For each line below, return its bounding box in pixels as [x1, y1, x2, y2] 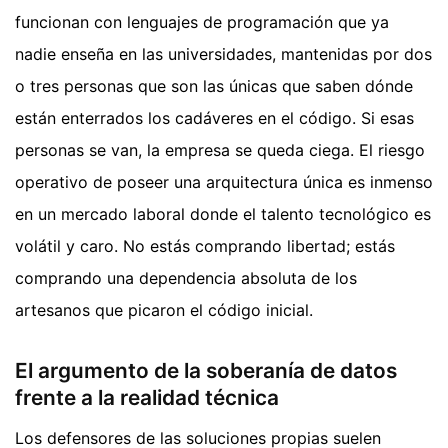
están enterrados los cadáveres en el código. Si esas [15, 108, 414, 128]
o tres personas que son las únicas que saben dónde [15, 76, 413, 96]
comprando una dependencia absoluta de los [15, 268, 357, 288]
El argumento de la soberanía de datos [15, 358, 397, 384]
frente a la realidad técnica [15, 385, 279, 411]
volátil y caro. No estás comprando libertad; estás [15, 236, 395, 256]
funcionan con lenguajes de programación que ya [15, 12, 389, 32]
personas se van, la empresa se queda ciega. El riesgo [15, 140, 425, 160]
